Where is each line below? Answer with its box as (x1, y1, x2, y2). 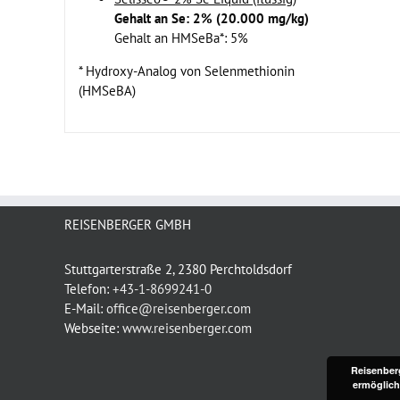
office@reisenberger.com (106, 300, 251, 317)
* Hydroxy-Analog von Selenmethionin (79, 62, 295, 79)
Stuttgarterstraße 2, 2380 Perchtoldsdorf (64, 261, 292, 278)
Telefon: (64, 280, 112, 297)
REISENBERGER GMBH (64, 216, 191, 233)
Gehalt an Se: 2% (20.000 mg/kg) (114, 10, 309, 27)
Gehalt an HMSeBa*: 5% (114, 29, 248, 46)
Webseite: (64, 320, 122, 337)
